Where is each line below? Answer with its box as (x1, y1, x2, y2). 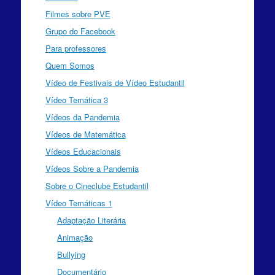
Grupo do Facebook (45, 25, 115, 37)
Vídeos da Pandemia (45, 110, 120, 123)
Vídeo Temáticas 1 (45, 196, 112, 209)
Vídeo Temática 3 (45, 93, 108, 106)
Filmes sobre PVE (45, 7, 110, 20)
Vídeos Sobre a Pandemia (45, 162, 139, 174)
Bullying (57, 248, 86, 260)
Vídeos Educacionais (45, 145, 121, 157)
